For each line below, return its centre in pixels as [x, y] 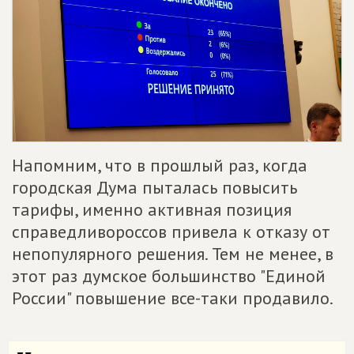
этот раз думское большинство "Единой [169, 276]
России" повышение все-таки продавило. [173, 298]
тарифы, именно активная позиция [152, 210]
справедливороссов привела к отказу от [171, 232]
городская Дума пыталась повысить [154, 188]
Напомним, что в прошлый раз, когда [160, 166]
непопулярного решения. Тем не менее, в [173, 254]
